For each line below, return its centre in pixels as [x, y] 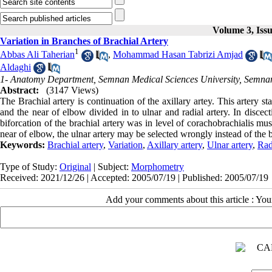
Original [75, 166]
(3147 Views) [72, 90]
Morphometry [158, 166]
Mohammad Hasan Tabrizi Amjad [178, 55]
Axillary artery [175, 144]
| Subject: [111, 166]
